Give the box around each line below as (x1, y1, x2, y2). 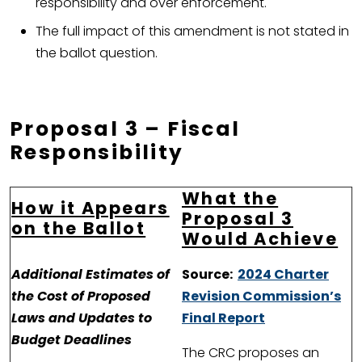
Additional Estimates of (11, 265, 170, 284)
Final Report (182, 309, 265, 328)
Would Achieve (182, 227, 339, 251)
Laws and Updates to (11, 309, 152, 328)
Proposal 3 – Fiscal (10, 115, 241, 144)
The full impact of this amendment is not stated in (36, 22, 349, 41)
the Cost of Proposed (11, 287, 150, 306)
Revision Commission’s (182, 287, 341, 306)
